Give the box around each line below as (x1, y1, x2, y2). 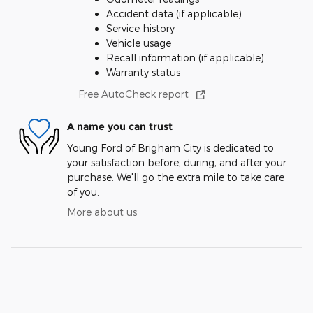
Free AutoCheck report (78, 87, 189, 100)
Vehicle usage (106, 36, 171, 49)
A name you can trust (67, 120, 173, 133)
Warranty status (106, 66, 180, 78)
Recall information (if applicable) (106, 51, 264, 64)
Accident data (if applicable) (106, 7, 242, 20)
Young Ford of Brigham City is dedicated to (67, 141, 274, 154)
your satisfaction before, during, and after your (67, 156, 286, 168)
